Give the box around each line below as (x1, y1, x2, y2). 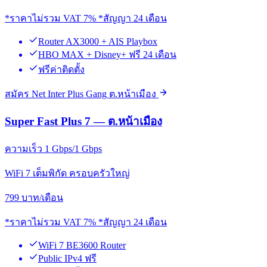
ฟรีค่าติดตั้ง (38, 64, 85, 75)
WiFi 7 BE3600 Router (38, 240, 126, 250)
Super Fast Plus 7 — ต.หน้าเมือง (5, 114, 162, 128)
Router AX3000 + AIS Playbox (38, 36, 157, 47)
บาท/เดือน (21, 192, 63, 203)
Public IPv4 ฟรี (38, 253, 97, 263)
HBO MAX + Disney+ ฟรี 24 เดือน (38, 49, 176, 60)
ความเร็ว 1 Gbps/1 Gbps (5, 143, 102, 154)
